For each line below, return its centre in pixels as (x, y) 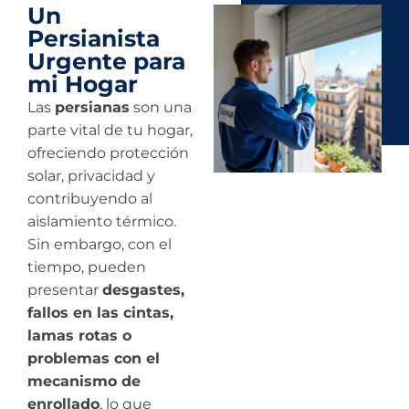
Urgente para (106, 61)
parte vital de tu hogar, (110, 130)
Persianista (94, 38)
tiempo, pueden (87, 267)
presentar (65, 289)
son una (161, 107)
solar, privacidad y (91, 175)
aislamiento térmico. (102, 221)
